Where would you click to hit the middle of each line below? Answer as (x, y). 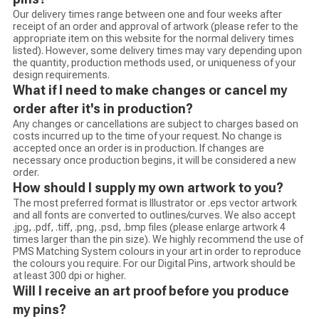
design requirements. (61, 75)
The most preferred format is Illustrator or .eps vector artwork (155, 203)
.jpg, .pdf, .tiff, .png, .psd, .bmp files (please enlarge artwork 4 (149, 228)
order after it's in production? (103, 109)
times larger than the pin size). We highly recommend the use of (158, 240)
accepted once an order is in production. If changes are (138, 148)
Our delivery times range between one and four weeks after (147, 15)
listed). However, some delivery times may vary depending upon (157, 51)
